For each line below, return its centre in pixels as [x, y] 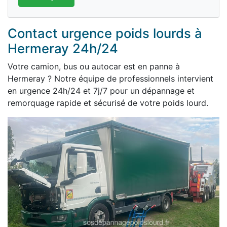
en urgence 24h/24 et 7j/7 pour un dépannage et [101, 91]
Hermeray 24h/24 [63, 48]
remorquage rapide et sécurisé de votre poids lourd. [108, 103]
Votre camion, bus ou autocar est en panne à [94, 66]
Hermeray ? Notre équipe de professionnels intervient [110, 79]
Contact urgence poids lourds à [105, 33]
